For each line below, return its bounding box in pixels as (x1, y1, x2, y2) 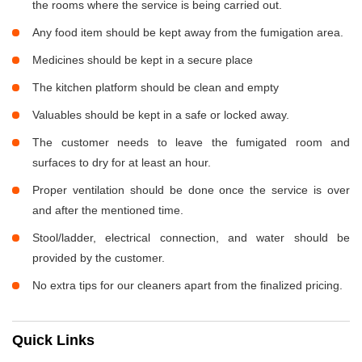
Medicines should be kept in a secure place (32, 53, 253, 66)
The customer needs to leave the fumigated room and (32, 135, 350, 149)
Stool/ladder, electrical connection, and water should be (32, 230, 350, 244)
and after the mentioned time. (32, 203, 183, 217)
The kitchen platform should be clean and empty (32, 80, 279, 94)
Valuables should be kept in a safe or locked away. (32, 107, 289, 121)
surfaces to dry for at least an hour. (32, 155, 211, 169)
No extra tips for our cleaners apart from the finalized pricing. (32, 278, 343, 292)
